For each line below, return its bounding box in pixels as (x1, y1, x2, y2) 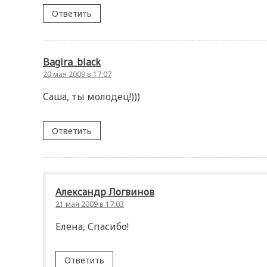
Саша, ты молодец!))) (43, 90, 140, 104)
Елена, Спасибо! (55, 219, 129, 233)
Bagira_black (43, 55, 101, 69)
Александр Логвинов (55, 185, 154, 198)
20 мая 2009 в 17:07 (43, 69, 111, 80)
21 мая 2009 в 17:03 (55, 198, 124, 209)
